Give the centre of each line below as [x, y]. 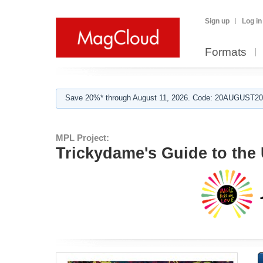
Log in [252, 21]
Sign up [217, 21]
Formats [226, 52]
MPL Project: [82, 138]
